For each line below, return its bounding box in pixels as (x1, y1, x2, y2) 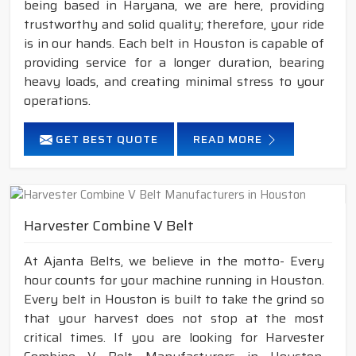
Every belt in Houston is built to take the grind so (24, 288, 324, 309)
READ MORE (193, 130, 265, 148)
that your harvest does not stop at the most (24, 308, 324, 328)
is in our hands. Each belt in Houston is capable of (24, 33, 324, 53)
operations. (24, 90, 91, 110)
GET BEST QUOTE (52, 130, 158, 148)
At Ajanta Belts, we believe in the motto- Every (24, 250, 324, 271)
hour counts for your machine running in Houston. (24, 269, 324, 290)
